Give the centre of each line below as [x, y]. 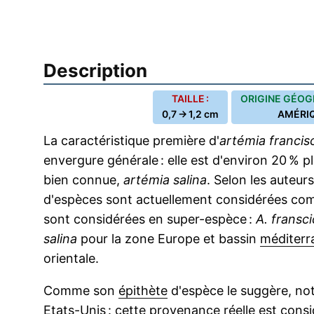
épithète [143, 291]
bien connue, [83, 180]
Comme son [81, 291]
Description [95, 70]
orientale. [71, 258]
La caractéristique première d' [131, 141]
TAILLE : [191, 98]
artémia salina [165, 180]
